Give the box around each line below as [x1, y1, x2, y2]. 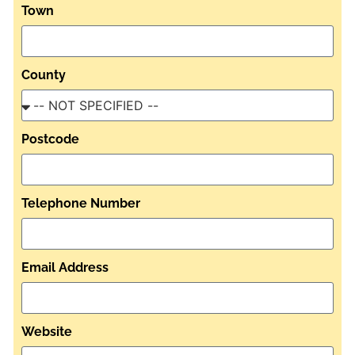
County [21, 67, 66, 82]
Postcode [21, 131, 79, 147]
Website [21, 323, 72, 339]
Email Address [21, 259, 109, 275]
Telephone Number [21, 195, 140, 211]
